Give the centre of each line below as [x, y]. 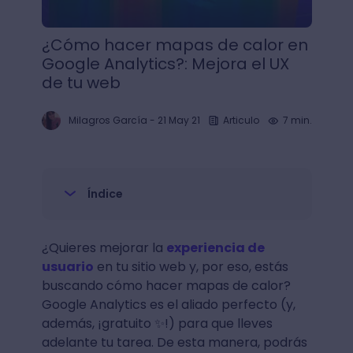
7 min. [297, 120]
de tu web [81, 83]
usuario [67, 267]
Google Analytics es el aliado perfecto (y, [168, 305]
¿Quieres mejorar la [104, 248]
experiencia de [215, 248]
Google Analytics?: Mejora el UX [165, 64]
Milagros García [108, 120]
